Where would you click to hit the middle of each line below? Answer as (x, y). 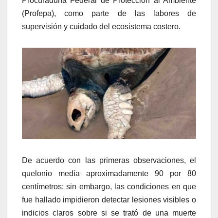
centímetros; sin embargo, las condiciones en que (109, 187)
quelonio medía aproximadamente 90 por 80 (109, 173)
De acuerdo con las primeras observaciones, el (109, 160)
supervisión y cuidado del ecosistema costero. (101, 27)
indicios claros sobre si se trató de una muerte (109, 213)
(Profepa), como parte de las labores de (109, 14)
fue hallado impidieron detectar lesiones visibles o (109, 200)
